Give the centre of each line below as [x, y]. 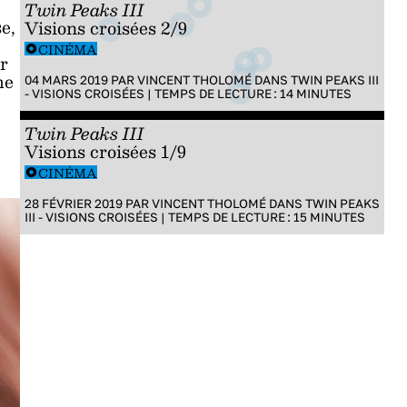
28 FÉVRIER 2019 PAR [88, 203]
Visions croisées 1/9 [105, 151]
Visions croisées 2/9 [105, 28]
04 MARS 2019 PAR [80, 80]
